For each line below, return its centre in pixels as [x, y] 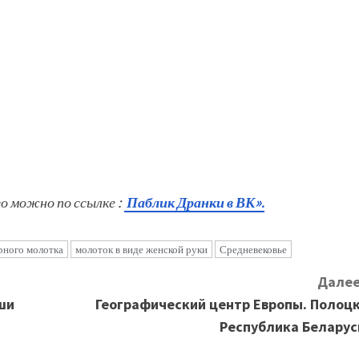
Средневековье [253, 250]
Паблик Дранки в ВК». [194, 202]
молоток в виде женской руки [141, 250]
